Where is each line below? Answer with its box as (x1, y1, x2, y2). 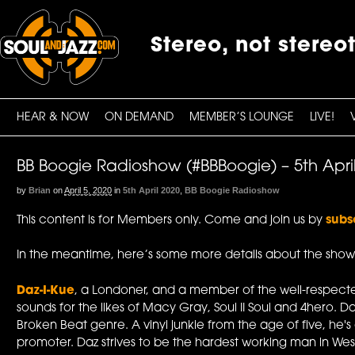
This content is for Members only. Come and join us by (17, 214, 326, 227)
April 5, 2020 (64, 185, 113, 195)
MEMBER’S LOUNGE (189, 112, 295, 124)
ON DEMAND (105, 112, 174, 124)
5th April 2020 (123, 185, 181, 195)
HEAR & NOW (17, 112, 90, 124)
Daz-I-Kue (17, 284, 75, 297)
